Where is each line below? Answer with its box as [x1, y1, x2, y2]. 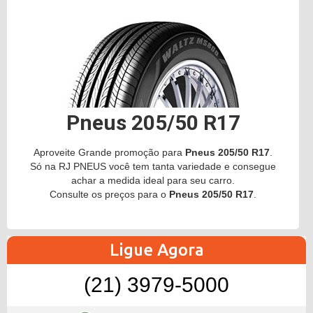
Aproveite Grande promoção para [34, 147, 185, 158]
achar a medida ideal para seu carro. [71, 175, 235, 186]
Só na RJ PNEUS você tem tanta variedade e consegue [30, 161, 276, 172]
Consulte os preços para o [50, 189, 169, 200]
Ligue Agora [109, 240, 204, 259]
